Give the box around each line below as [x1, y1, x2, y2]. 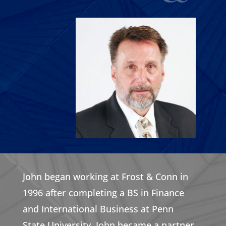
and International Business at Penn [22, 202, 174, 215]
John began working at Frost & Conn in [22, 170, 188, 183]
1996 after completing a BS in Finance [22, 186, 184, 199]
